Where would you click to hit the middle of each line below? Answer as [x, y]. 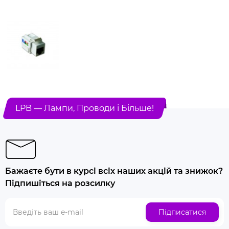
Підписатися [182, 212]
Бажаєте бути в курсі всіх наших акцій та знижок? [114, 171]
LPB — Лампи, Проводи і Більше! [85, 108]
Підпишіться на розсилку [60, 183]
